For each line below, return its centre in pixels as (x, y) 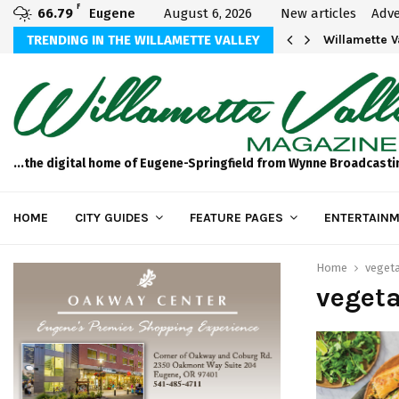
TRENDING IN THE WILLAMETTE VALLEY (143, 40)
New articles (318, 13)
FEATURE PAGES (236, 217)
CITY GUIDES (112, 217)
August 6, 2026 (208, 13)
